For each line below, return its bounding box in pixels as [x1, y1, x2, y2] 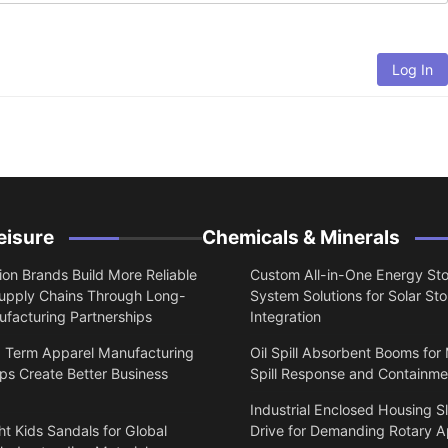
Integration [250, 308, 321, 326]
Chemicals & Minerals [202, 226, 400, 250]
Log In [391, 60, 433, 78]
